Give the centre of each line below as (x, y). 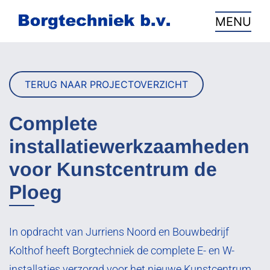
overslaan (27, 8)
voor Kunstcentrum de (113, 169)
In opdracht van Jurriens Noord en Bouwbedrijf (119, 232)
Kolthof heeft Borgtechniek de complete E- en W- (122, 250)
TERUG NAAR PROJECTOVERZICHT (106, 84)
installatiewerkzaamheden (129, 146)
